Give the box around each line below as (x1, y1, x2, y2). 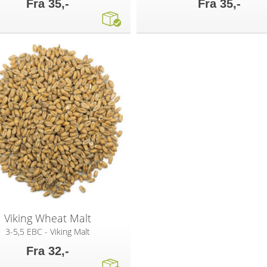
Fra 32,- (26, 244, 70, 257)
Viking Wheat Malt (4, 210, 92, 225)
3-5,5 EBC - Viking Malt (5, 225, 91, 237)
